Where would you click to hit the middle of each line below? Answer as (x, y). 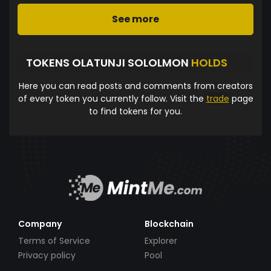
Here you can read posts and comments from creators (135, 86)
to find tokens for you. (135, 111)
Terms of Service (54, 240)
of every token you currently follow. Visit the (112, 98)
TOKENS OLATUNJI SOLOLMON (109, 63)
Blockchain (169, 224)
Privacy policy (47, 255)
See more (135, 19)
